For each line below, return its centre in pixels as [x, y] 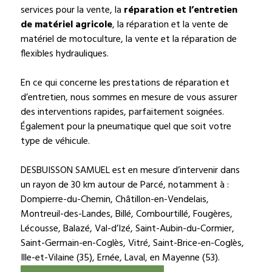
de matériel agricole [67, 25]
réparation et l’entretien [181, 10]
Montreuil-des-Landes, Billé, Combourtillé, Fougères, [127, 214]
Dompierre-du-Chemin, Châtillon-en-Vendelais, [115, 199]
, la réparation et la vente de [171, 25]
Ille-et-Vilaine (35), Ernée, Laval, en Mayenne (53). [121, 258]
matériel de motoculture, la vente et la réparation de [129, 39]
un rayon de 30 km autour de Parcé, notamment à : [125, 185]
